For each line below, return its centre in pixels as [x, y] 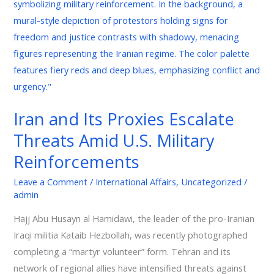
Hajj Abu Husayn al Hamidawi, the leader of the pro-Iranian [134, 218]
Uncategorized [212, 182]
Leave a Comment [51, 182]
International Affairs [136, 182]
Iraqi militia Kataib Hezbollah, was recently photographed [131, 235]
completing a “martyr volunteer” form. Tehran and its [122, 251]
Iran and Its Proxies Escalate [124, 119]
